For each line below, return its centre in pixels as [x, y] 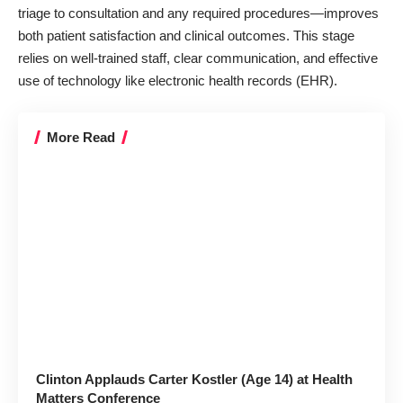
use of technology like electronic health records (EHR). [178, 81]
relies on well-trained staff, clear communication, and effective [198, 58]
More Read [81, 137]
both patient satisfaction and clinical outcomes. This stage [186, 36]
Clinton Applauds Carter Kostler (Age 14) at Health [194, 379]
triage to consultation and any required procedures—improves [198, 13]
